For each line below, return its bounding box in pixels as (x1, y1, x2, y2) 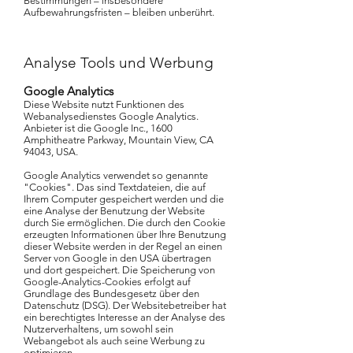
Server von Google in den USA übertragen (24, 252, 211, 264)
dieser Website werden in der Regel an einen (24, 240, 222, 252)
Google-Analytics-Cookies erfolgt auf (24, 276, 191, 288)
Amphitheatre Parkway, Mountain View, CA (24, 134, 214, 146)
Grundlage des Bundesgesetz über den (24, 288, 199, 299)
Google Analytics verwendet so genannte (24, 169, 208, 181)
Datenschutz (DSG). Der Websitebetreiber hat (24, 299, 226, 311)
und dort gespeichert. (24, 264, 122, 276)
